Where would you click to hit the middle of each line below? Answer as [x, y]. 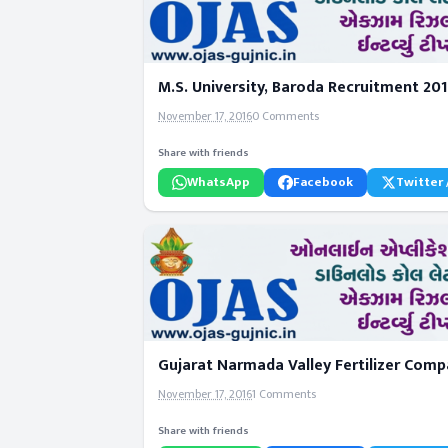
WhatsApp [218, 182]
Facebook [323, 182]
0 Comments [285, 116]
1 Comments [284, 393]
